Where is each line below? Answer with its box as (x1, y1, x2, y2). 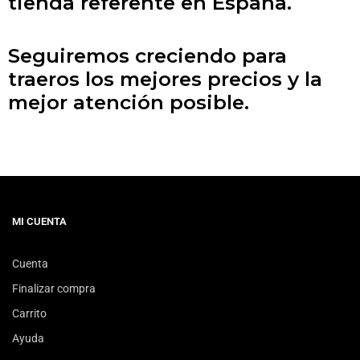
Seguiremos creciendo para (8, 43, 287, 68)
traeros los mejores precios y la (8, 67, 322, 92)
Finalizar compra (12, 282, 96, 296)
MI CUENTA (12, 215, 67, 228)
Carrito (12, 307, 47, 321)
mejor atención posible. (8, 90, 249, 115)
